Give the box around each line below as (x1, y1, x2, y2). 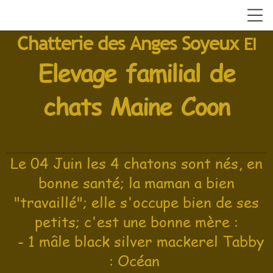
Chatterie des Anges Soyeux (17, 30, 244, 55)
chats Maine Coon (43, 88, 230, 122)
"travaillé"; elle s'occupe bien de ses (14, 192, 259, 212)
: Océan (109, 250, 164, 271)
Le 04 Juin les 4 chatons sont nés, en (10, 153, 263, 173)
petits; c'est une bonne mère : (35, 211, 238, 232)
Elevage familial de (38, 55, 235, 88)
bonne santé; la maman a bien (38, 172, 235, 193)
